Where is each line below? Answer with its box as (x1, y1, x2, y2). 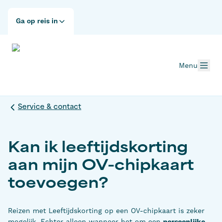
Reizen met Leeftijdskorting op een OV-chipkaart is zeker (8, 207, 205, 215)
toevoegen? (8, 177, 109, 191)
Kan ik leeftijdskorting (8, 142, 188, 156)
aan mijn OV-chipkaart (8, 160, 194, 173)
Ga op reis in (16, 17, 58, 26)
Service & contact (18, 104, 81, 111)
